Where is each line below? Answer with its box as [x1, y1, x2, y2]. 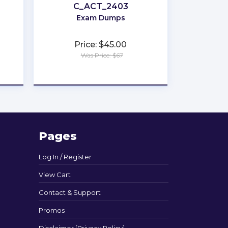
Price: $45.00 [74, 39, 127, 49]
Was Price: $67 [80, 51, 123, 59]
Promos [39, 206, 65, 214]
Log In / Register [39, 152, 92, 161]
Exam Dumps [76, 13, 125, 22]
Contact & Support [39, 188, 101, 196]
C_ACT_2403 [73, 1, 128, 11]
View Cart [39, 170, 71, 179]
